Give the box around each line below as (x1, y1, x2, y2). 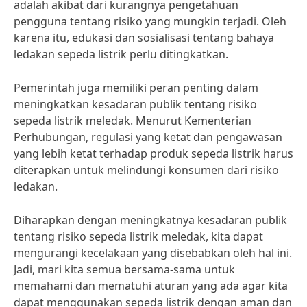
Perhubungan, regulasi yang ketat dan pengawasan (14, 130, 282, 145)
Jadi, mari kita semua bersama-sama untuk (14, 262, 235, 277)
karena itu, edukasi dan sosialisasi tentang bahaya (14, 30, 274, 45)
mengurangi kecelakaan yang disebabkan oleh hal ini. (14, 245, 292, 260)
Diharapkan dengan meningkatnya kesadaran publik (14, 212, 287, 228)
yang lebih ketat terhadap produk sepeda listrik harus (14, 146, 293, 161)
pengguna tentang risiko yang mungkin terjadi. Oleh (14, 14, 286, 29)
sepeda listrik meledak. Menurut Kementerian (14, 113, 251, 128)
